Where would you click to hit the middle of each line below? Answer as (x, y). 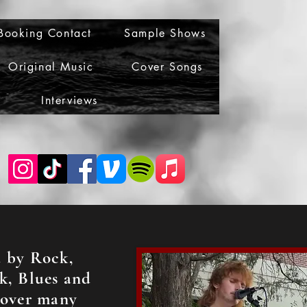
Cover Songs (168, 67)
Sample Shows (165, 33)
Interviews (70, 100)
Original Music (51, 67)
